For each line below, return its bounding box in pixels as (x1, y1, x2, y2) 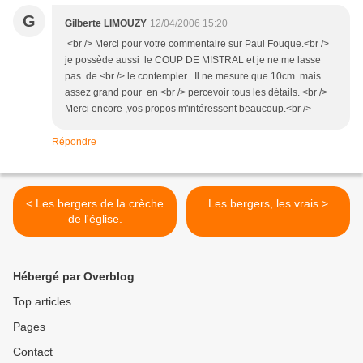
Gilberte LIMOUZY (65, 18, 147, 30)
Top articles (13, 295, 71, 309)
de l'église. (67, 212, 122, 226)
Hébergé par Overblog (13, 270, 135, 284)
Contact (13, 345, 53, 359)
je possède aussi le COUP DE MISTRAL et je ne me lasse (65, 54, 321, 66)
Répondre (52, 136, 96, 148)
